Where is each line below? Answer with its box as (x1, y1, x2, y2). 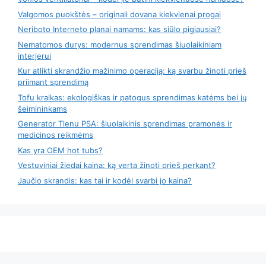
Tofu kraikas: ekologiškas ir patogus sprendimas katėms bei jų (18, 92, 247, 102)
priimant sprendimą (18, 77, 88, 87)
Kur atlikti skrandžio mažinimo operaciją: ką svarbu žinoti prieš (18, 66, 246, 75)
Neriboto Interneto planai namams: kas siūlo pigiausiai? (18, 24, 221, 34)
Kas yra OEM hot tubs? (18, 145, 103, 155)
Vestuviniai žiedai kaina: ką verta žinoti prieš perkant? (18, 160, 216, 170)
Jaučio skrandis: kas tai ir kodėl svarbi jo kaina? (18, 175, 192, 185)
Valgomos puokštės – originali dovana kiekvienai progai (18, 9, 221, 19)
